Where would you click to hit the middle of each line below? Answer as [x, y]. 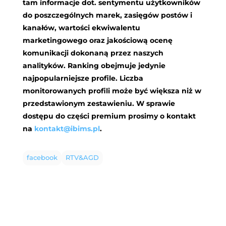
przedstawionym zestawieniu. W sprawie [99, 104]
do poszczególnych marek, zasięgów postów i [107, 15]
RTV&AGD [82, 158]
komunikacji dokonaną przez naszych [93, 53]
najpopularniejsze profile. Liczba [83, 78]
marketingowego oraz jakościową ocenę [97, 41]
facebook [42, 158]
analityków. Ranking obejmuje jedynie [94, 66]
